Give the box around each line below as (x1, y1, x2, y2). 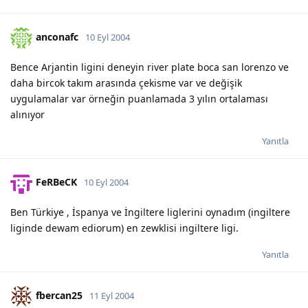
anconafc (36, 30, 78, 43)
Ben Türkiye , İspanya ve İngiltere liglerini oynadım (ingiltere (10, 205, 290, 219)
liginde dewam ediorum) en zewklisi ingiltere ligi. (10, 221, 239, 234)
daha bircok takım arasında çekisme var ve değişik (10, 76, 242, 89)
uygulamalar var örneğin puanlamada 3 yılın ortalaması (10, 91, 268, 105)
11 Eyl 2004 (89, 289, 134, 302)
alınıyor (10, 107, 45, 121)
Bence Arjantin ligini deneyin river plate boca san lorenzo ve (10, 60, 289, 74)
